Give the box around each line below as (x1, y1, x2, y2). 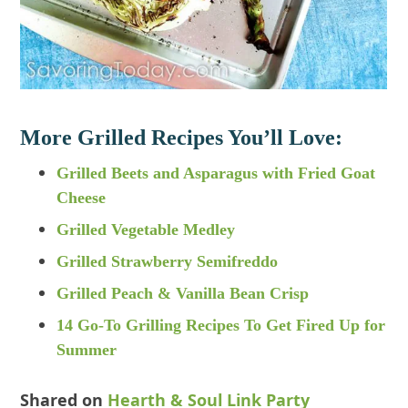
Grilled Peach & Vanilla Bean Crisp (56, 284, 310, 303)
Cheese (56, 189, 107, 208)
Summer (56, 341, 117, 360)
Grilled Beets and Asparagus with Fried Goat (56, 164, 376, 183)
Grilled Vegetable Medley (56, 220, 236, 240)
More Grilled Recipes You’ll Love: (20, 126, 343, 150)
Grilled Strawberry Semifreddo (56, 252, 279, 271)
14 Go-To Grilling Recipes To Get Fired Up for (56, 316, 386, 335)
